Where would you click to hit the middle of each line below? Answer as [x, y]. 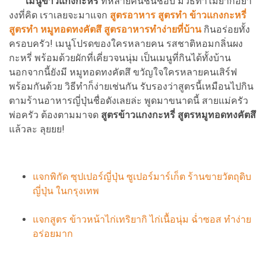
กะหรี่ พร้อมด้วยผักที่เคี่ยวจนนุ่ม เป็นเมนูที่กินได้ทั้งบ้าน [120, 58]
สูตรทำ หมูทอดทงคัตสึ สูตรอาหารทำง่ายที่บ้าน [106, 29]
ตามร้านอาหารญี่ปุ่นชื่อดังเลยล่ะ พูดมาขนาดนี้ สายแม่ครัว [129, 100]
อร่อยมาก [53, 233]
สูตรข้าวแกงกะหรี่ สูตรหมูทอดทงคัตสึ [178, 115]
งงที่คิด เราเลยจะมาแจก [59, 15]
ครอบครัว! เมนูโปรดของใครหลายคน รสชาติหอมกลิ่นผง [126, 43]
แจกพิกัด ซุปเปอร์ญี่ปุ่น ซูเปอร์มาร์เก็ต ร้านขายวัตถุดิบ [142, 176]
